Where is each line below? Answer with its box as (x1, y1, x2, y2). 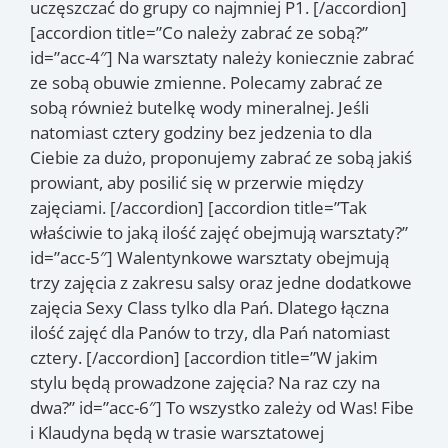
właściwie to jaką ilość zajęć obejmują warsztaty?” (30, 220, 408, 244)
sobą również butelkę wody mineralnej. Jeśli (30, 95, 369, 119)
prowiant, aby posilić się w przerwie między (30, 170, 364, 194)
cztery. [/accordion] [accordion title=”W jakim (30, 345, 378, 369)
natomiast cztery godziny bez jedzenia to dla (30, 120, 372, 144)
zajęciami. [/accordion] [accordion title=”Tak (30, 195, 367, 219)
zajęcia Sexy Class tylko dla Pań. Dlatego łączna (30, 295, 389, 319)
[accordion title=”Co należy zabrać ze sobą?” (30, 20, 368, 44)
